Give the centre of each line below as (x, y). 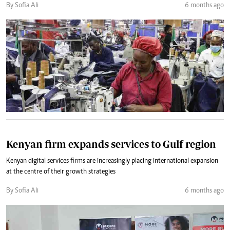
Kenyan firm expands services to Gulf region (111, 144)
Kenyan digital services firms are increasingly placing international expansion (112, 161)
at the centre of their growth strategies (61, 172)
